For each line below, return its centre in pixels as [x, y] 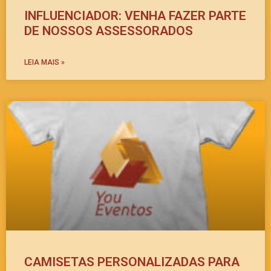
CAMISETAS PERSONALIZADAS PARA [132, 262]
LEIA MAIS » [44, 63]
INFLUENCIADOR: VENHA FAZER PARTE [135, 16]
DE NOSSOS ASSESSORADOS [109, 31]
